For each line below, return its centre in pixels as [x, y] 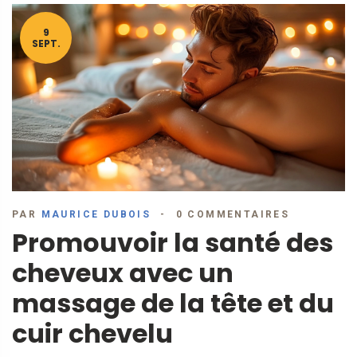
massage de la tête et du [173, 304]
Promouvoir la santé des [173, 243]
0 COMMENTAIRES [233, 215]
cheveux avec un [123, 273]
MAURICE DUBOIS [96, 215]
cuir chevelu [92, 334]
